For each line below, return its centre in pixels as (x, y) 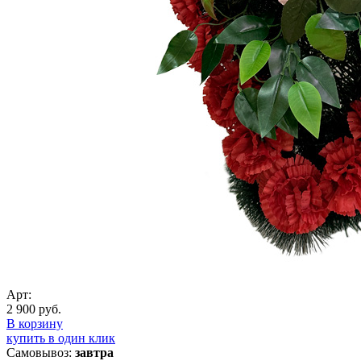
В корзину (35, 323)
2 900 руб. (34, 309)
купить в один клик (61, 338)
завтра (94, 352)
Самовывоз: (41, 352)
